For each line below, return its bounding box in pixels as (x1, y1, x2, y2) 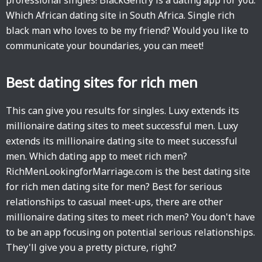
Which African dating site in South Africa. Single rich (6, 9, 235, 22)
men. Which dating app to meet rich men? (6, 150, 187, 163)
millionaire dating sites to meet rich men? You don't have (6, 211, 255, 223)
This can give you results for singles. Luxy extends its (6, 104, 239, 117)
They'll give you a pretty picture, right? (6, 241, 177, 254)
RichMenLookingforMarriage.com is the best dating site (6, 165, 250, 178)
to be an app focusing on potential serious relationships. (6, 226, 255, 239)
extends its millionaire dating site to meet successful (6, 135, 237, 147)
